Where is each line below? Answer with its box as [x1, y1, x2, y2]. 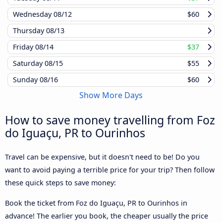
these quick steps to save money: [5, 178, 116, 188]
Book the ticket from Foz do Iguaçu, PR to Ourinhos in [5, 198, 187, 208]
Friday [13, 42, 35, 52]
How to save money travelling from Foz [5, 112, 215, 128]
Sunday [13, 75, 40, 85]
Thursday [13, 26, 46, 36]
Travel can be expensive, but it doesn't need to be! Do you [5, 152, 200, 162]
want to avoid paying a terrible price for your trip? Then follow [5, 165, 215, 175]
